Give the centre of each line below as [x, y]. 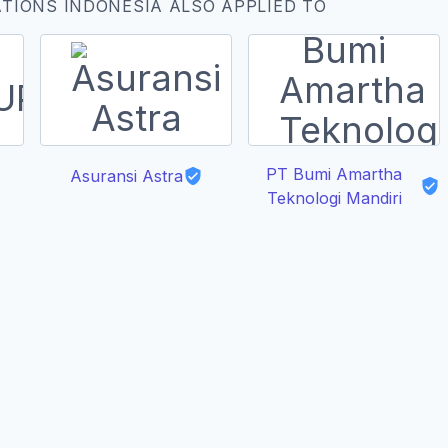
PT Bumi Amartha [334, 174]
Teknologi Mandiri [334, 198]
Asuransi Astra [126, 176]
